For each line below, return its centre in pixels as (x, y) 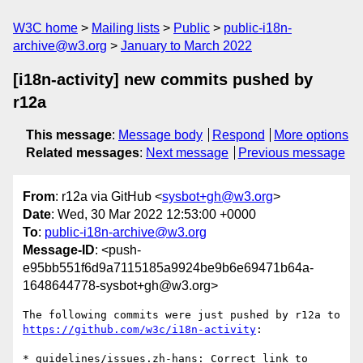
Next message (187, 153)
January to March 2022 (186, 46)
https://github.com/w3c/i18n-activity (139, 330)
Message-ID (59, 250)
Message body (160, 135)
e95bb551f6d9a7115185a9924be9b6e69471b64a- (168, 268)
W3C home (45, 28)
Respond (238, 135)
